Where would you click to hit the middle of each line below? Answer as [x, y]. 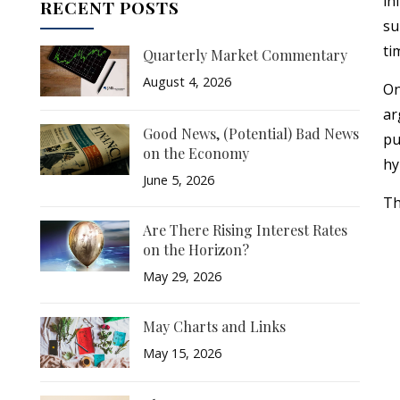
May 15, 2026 [182, 353]
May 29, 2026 [182, 276]
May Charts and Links [214, 326]
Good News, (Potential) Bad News [250, 133]
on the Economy [196, 153]
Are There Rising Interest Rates [245, 230]
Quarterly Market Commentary [245, 55]
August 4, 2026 [187, 82]
